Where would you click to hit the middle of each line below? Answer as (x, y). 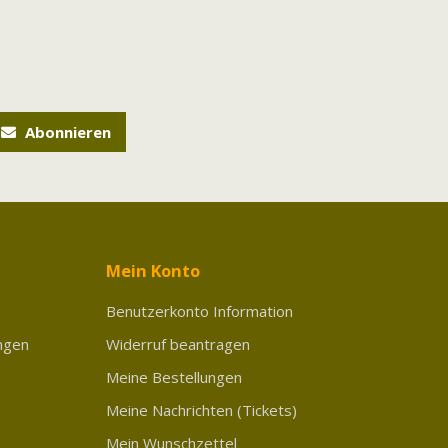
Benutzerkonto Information (199, 311)
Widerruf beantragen (178, 344)
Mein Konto (153, 270)
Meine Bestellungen (174, 377)
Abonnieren (66, 132)
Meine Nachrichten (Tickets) (201, 410)
